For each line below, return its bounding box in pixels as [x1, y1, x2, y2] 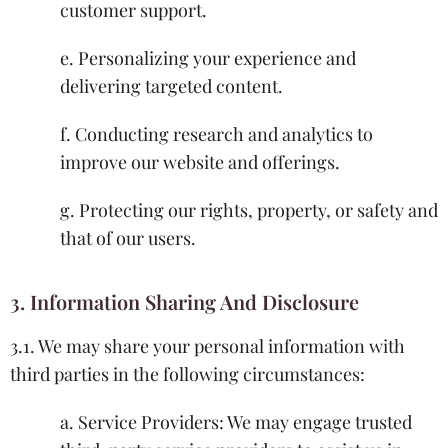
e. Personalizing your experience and [60, 45, 356, 70]
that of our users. [60, 225, 196, 250]
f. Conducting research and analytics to [60, 121, 373, 146]
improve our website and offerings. [60, 149, 340, 174]
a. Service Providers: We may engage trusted [60, 409, 412, 434]
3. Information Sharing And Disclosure [10, 287, 359, 315]
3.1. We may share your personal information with [10, 333, 405, 358]
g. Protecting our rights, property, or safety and [60, 197, 438, 222]
